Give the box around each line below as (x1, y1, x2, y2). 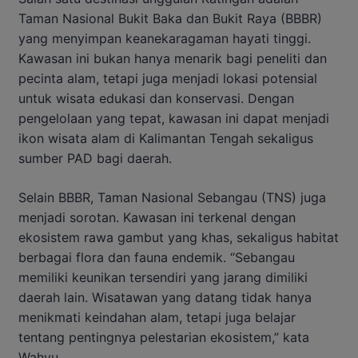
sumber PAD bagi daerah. (18, 149, 172, 166)
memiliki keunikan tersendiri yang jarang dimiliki (18, 268, 308, 285)
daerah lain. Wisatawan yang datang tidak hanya (18, 288, 312, 305)
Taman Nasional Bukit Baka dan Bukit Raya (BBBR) (18, 10, 322, 26)
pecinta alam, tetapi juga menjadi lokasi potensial (18, 70, 317, 86)
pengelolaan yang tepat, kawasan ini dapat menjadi (18, 109, 329, 126)
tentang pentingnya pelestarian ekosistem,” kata (18, 328, 309, 345)
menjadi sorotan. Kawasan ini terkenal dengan (18, 209, 296, 225)
